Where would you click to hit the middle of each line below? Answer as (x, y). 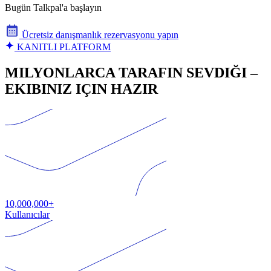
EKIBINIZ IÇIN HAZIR (81, 89)
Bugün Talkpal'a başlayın (53, 7)
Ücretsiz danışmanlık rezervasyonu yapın (99, 34)
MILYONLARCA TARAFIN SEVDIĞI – (131, 72)
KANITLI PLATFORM (63, 47)
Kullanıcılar (27, 215)
